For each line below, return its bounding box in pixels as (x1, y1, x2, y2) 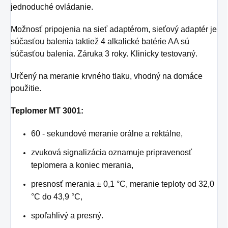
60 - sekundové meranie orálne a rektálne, (31, 129, 183, 138)
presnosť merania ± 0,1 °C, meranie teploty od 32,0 (31, 179, 214, 188)
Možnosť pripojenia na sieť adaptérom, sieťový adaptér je (11, 24, 217, 34)
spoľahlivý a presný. (31, 211, 103, 220)
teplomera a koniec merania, (31, 160, 133, 169)
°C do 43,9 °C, (31, 192, 82, 201)
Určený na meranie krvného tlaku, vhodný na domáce (11, 71, 203, 80)
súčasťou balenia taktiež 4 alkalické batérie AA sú (11, 37, 189, 46)
